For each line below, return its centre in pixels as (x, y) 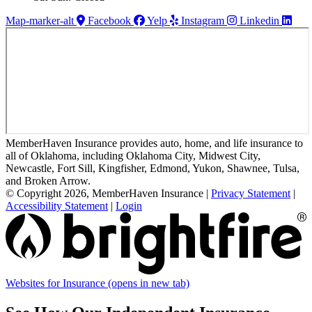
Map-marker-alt (40, 20)
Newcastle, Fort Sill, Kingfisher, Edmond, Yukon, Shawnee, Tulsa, (153, 168)
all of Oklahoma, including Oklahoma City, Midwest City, (133, 155)
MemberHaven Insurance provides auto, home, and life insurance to (154, 143)
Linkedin (259, 20)
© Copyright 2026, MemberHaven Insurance (104, 193)
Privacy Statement (251, 193)
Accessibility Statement (57, 205)
